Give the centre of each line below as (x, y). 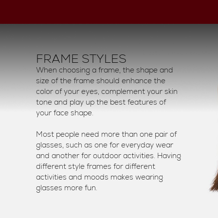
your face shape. (65, 113)
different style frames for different (96, 166)
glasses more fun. (67, 188)
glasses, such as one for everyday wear (105, 145)
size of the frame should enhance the (101, 81)
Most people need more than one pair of (106, 134)
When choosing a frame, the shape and (105, 70)
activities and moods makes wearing (100, 177)
